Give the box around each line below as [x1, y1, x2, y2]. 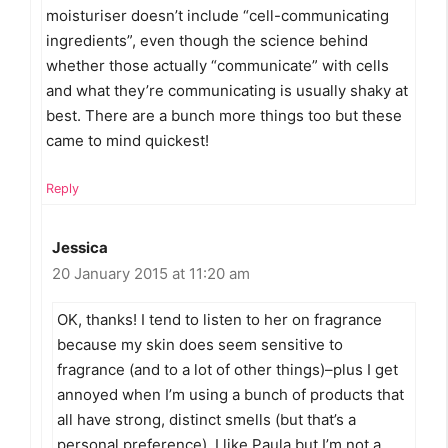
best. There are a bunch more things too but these [46, 105, 402, 125]
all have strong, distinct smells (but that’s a [57, 410, 356, 430]
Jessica [52, 238, 108, 258]
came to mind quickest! [46, 130, 209, 150]
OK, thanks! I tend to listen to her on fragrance [57, 310, 382, 330]
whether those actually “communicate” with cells [46, 55, 389, 75]
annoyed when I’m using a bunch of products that [57, 385, 404, 405]
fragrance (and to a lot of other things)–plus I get [57, 360, 398, 380]
